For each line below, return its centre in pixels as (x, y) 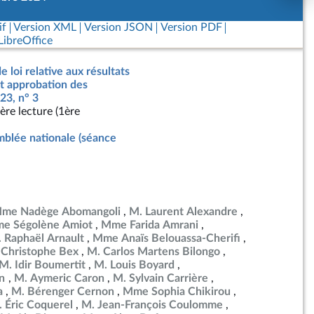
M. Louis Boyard (134, 265)
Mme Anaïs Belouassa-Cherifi (166, 238)
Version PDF (191, 27)
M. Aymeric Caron (59, 278)
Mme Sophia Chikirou (177, 292)
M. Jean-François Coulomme (152, 305)
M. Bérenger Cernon (63, 292)
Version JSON (118, 27)
